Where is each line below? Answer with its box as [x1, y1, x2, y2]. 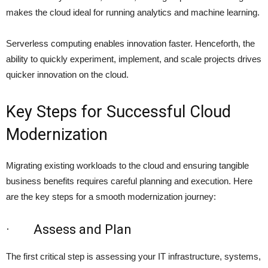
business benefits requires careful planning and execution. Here [6, 176, 252, 187]
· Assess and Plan [6, 222, 132, 237]
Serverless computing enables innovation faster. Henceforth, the [6, 38, 255, 49]
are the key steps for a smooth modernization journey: [6, 191, 216, 202]
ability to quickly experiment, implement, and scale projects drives [6, 54, 261, 65]
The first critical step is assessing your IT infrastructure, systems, [6, 251, 261, 262]
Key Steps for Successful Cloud [6, 102, 231, 122]
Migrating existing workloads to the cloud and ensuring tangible [6, 160, 249, 171]
